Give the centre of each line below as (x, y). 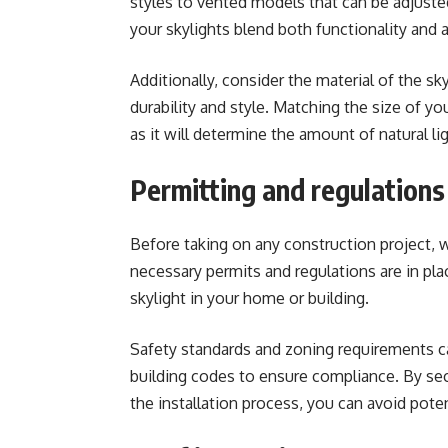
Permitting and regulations (287, 189)
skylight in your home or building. (251, 298)
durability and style (197, 107)
